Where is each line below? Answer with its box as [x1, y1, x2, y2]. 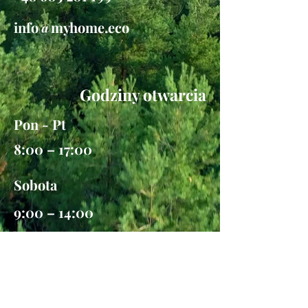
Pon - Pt [14, 115, 66, 133]
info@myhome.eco [14, 18, 129, 36]
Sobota [14, 175, 57, 194]
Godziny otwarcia [80, 84, 206, 105]
